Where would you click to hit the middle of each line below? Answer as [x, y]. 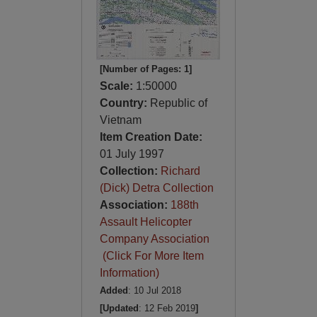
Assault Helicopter [145, 222]
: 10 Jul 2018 [154, 290]
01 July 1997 [132, 154]
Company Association [154, 239]
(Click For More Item [151, 256]
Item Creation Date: [151, 137]
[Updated [119, 308]
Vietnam [120, 120]
